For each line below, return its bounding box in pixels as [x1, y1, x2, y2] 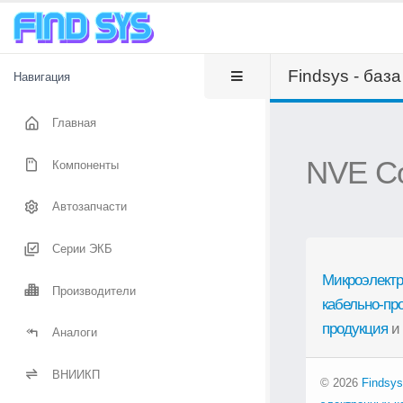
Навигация [13, 70, 70, 84]
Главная [52, 115, 97, 130]
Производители [52, 283, 137, 298]
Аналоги [52, 325, 98, 339]
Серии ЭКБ [52, 241, 113, 255]
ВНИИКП [52, 367, 101, 381]
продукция [322, 320, 388, 337]
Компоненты [52, 157, 120, 172]
